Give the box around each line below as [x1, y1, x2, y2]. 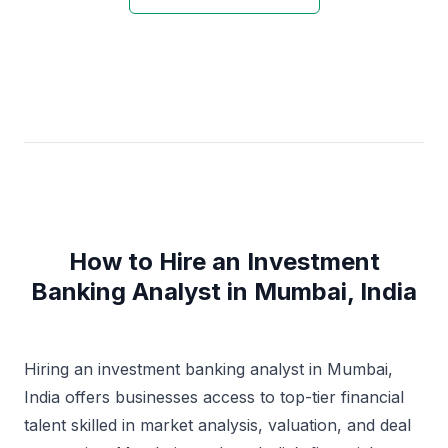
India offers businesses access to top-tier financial [24, 386, 404, 407]
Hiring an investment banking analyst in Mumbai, [24, 358, 393, 379]
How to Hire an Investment [68, 246, 380, 276]
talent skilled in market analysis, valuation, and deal [24, 414, 411, 435]
